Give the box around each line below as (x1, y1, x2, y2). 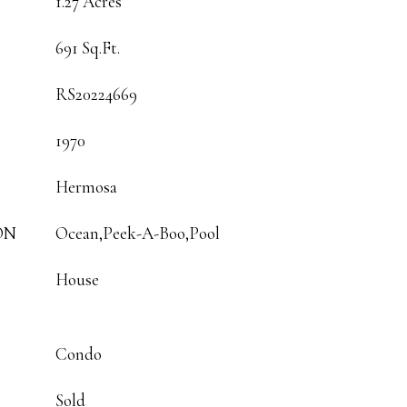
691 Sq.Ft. (55, 37, 120, 58)
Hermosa (55, 176, 117, 197)
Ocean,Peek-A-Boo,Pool (55, 223, 220, 243)
